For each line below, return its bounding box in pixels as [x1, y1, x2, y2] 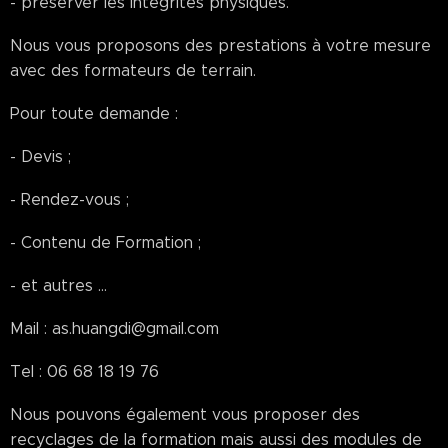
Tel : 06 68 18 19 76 [10, 362, 159, 381]
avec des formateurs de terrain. [10, 61, 256, 80]
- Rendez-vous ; [10, 190, 129, 209]
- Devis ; [10, 147, 71, 166]
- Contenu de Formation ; [10, 233, 201, 252]
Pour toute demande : [10, 104, 178, 123]
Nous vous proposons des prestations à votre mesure [10, 36, 431, 55]
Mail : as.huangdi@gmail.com [10, 319, 219, 338]
